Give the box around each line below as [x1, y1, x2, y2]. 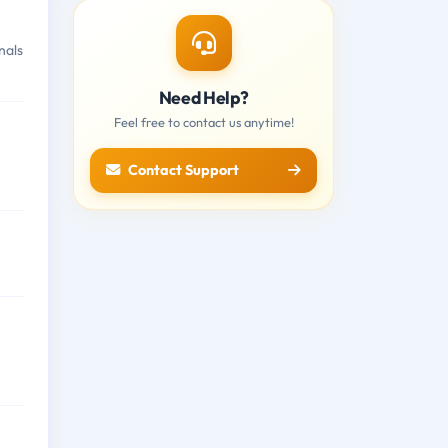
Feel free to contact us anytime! [113, 113, 294, 130]
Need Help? [158, 85, 249, 109]
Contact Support [128, 160, 239, 179]
